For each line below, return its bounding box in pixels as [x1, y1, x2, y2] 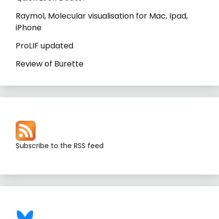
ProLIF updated [16, 40, 73, 51]
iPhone [16, 22, 42, 34]
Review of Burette [16, 58, 84, 69]
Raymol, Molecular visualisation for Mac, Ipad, [16, 10, 188, 22]
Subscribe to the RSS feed [16, 140, 104, 151]
